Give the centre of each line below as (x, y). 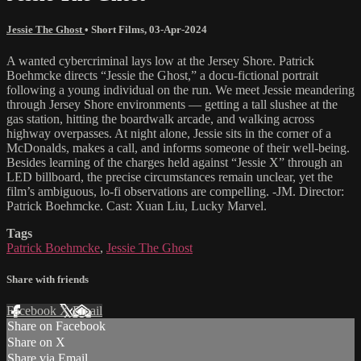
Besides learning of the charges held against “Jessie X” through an (174, 163)
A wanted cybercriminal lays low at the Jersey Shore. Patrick (160, 61)
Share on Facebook (56, 326)
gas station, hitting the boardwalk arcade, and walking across (160, 119)
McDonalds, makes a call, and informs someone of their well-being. (178, 148)
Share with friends (48, 280)
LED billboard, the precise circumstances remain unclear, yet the (170, 177)
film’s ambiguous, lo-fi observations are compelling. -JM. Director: (175, 192)
